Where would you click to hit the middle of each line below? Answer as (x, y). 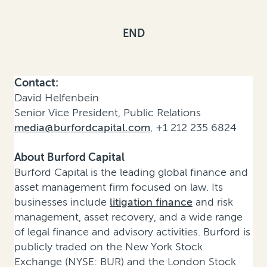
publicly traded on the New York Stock (108, 247)
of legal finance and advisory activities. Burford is (132, 232)
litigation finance (151, 202)
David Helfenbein (57, 98)
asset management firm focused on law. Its (119, 187)
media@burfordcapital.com (82, 128)
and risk (213, 202)
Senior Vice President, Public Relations (108, 113)
